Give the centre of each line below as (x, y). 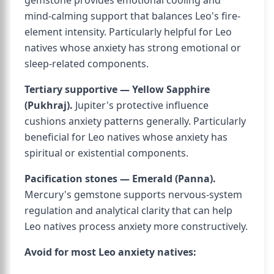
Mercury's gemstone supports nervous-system (133, 194)
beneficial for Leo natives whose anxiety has (126, 137)
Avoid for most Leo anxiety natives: (110, 252)
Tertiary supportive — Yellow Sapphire (117, 89)
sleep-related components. (87, 64)
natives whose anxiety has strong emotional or (133, 48)
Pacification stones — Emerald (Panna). (120, 179)
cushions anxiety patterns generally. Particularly (135, 121)
